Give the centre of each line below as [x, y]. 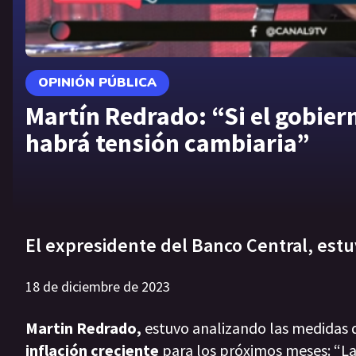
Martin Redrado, [83, 328]
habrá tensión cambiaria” [168, 143]
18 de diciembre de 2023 [98, 287]
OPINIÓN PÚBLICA [97, 82]
